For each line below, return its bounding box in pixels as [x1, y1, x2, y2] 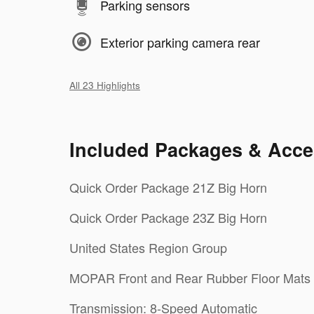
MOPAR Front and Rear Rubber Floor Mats [69, 268, 310, 287]
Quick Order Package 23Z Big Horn [69, 208, 267, 227]
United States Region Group [69, 238, 227, 257]
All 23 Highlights [69, 78, 140, 93]
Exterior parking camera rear [100, 32, 260, 51]
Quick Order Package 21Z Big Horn [69, 178, 267, 197]
